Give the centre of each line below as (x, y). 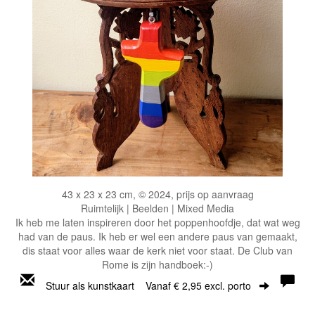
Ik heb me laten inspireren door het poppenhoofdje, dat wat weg (157, 222)
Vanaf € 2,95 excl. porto (198, 285)
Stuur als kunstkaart (96, 285)
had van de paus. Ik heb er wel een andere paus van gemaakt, (157, 236)
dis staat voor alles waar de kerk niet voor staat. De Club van (157, 250)
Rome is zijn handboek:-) (157, 264)
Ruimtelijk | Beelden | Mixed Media (157, 208)
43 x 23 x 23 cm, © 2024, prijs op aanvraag (157, 194)
